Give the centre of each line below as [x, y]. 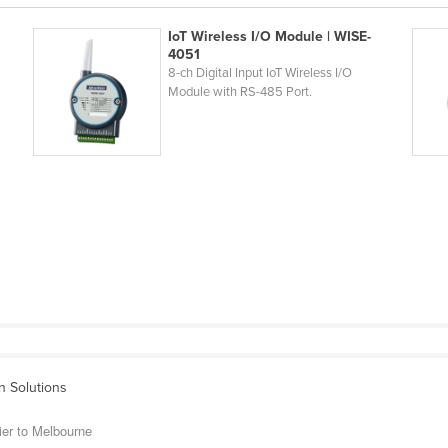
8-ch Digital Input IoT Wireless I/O [259, 73]
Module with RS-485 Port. [239, 92]
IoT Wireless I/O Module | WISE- [269, 37]
